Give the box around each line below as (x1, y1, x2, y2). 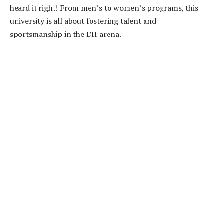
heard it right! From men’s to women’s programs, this (10, 2, 198, 13)
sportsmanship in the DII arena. (10, 28, 121, 39)
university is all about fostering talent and (10, 15, 156, 26)
